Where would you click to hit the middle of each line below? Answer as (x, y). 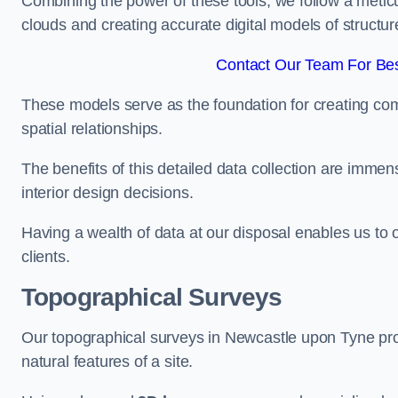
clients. (46, 257)
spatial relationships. (92, 129)
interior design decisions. (107, 193)
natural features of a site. (107, 362)
